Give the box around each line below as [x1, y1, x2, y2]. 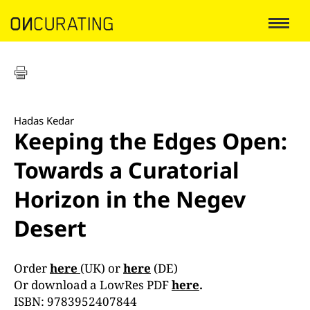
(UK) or [80, 260, 120, 276]
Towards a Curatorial [14, 155, 239, 185]
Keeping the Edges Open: [14, 126, 287, 156]
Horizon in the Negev [14, 184, 246, 214]
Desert [14, 213, 86, 243]
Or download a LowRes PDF [14, 277, 169, 293]
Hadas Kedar [14, 113, 74, 127]
